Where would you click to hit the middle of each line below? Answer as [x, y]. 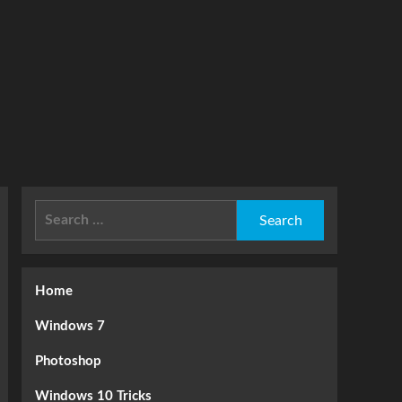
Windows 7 [70, 326]
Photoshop [68, 361]
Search [56, 210]
